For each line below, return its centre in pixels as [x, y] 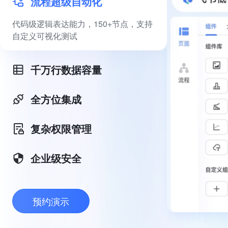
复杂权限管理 [61, 129]
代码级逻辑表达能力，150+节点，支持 [82, 24]
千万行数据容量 [66, 69]
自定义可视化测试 [45, 36]
